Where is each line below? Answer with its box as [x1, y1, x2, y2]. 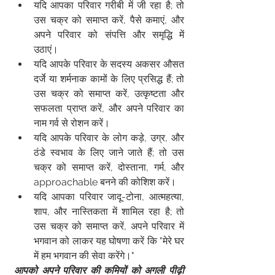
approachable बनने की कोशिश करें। [34, 176, 176, 188]
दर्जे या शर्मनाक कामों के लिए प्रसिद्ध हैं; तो [34, 73, 184, 85]
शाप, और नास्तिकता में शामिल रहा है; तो [34, 206, 184, 217]
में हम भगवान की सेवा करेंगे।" [34, 250, 134, 261]
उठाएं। [34, 44, 58, 55]
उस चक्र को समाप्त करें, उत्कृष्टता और [34, 88, 184, 99]
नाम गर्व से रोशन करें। [34, 117, 110, 129]
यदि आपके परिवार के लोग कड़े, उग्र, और [34, 132, 184, 144]
